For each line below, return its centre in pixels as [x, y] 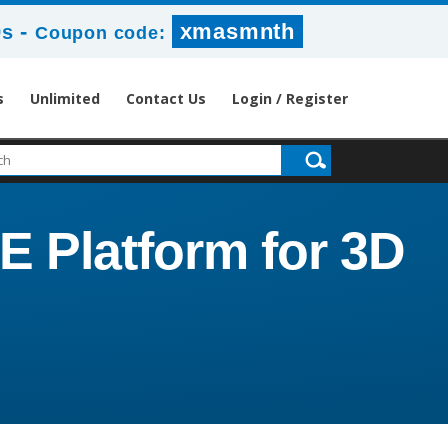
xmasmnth [237, 31]
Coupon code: [103, 33]
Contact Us [166, 98]
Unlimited [65, 98]
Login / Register [290, 98]
